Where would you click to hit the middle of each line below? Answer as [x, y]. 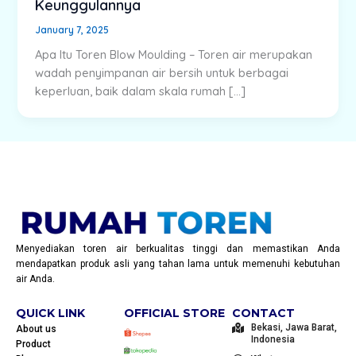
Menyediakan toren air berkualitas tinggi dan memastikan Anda [178, 249]
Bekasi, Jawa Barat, [294, 327]
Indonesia [273, 339]
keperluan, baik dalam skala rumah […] [141, 91]
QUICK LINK [50, 313]
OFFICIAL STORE [174, 313]
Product [33, 344]
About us [36, 329]
